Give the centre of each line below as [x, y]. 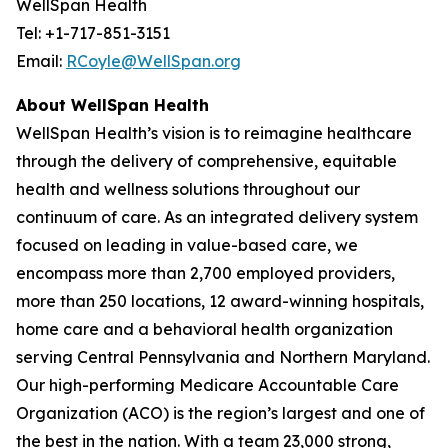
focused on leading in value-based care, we [187, 245]
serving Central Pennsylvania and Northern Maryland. [223, 357]
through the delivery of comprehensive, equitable [206, 161]
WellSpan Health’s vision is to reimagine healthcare [214, 133]
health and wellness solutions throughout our [188, 189]
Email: [41, 61]
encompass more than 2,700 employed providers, [205, 273]
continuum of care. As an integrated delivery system [217, 217]
